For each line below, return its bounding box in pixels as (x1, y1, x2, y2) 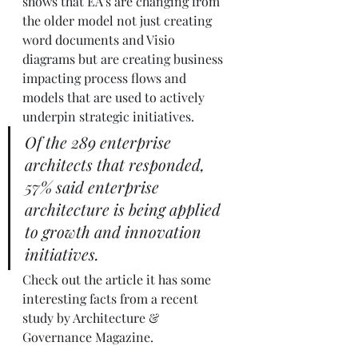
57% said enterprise (25, 175, 163, 197)
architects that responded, (25, 153, 209, 175)
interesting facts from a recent (22, 289, 201, 307)
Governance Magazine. (22, 328, 153, 345)
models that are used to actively (22, 88, 208, 105)
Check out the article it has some (22, 270, 214, 288)
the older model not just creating (22, 11, 215, 29)
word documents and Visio (22, 30, 178, 48)
